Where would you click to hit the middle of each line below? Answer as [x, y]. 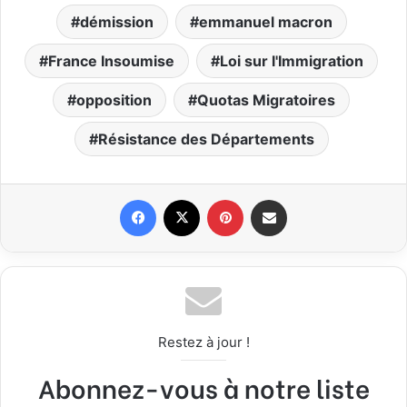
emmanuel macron [265, 22]
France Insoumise [111, 61]
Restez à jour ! [203, 342]
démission [116, 22]
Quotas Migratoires [266, 100]
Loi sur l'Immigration [292, 61]
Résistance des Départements [206, 139]
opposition [114, 100]
